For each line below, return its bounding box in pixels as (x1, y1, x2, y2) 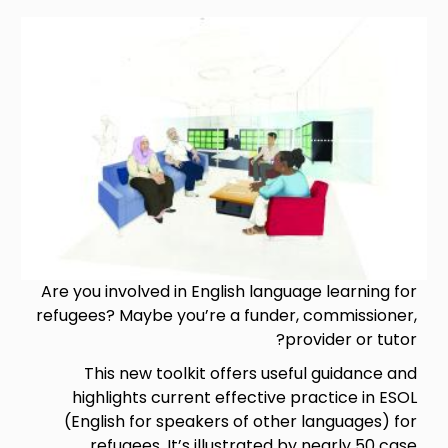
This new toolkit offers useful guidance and (83, 361, 417, 385)
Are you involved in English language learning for (40, 279, 417, 303)
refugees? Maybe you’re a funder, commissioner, (35, 303, 417, 327)
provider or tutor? (284, 327, 417, 351)
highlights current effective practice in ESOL (71, 385, 417, 409)
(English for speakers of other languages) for (63, 409, 417, 433)
